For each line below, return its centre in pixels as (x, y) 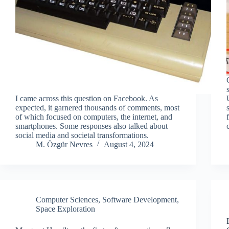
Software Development (140, 199)
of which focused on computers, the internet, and (94, 117)
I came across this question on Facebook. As (87, 98)
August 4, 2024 (129, 144)
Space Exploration (65, 209)
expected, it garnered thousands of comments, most (97, 107)
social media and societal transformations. (82, 135)
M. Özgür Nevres (64, 144)
